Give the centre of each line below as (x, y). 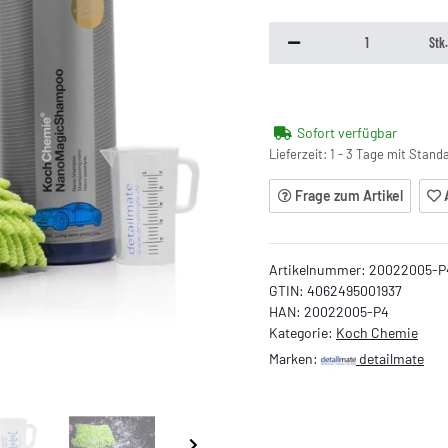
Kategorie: (302, 332)
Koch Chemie (377, 332)
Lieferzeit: (299, 153)
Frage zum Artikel (348, 196)
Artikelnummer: (319, 269)
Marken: (295, 358)
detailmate (391, 358)
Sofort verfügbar (347, 132)
